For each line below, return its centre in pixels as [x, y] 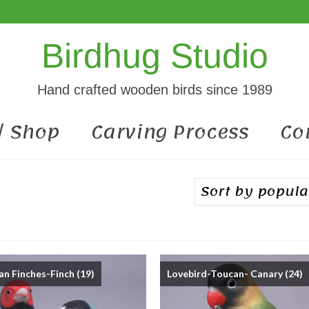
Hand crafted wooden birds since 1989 [154, 90]
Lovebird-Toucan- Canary [226, 273]
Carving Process [170, 132]
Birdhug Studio [154, 56]
